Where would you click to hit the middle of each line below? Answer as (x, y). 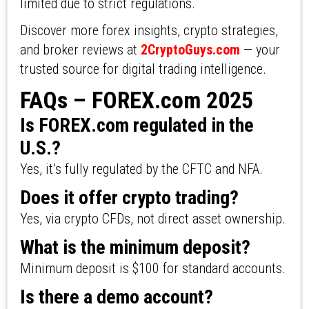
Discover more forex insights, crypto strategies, (149, 31)
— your (260, 50)
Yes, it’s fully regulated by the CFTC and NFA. (141, 169)
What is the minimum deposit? (135, 248)
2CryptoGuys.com (190, 50)
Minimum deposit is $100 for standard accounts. (152, 269)
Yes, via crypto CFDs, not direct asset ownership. (152, 219)
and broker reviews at (80, 50)
